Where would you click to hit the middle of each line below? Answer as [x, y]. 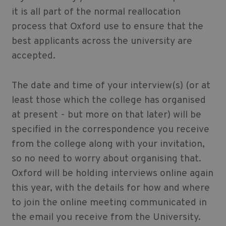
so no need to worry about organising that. [106, 159]
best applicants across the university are [102, 42]
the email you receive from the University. [107, 218]
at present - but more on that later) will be [106, 115]
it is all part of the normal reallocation [96, 12]
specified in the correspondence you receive [110, 130]
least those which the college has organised [108, 101]
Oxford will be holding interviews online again [112, 174]
